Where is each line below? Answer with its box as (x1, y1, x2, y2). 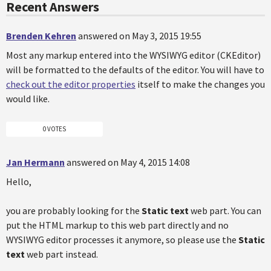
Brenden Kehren (6, 30, 76, 42)
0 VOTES (43, 124, 66, 133)
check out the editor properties (6, 78, 135, 90)
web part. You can (189, 204, 261, 217)
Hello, (6, 175, 31, 188)
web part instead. (25, 247, 98, 260)
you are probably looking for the (6, 204, 142, 217)
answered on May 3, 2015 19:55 (78, 30, 201, 42)
